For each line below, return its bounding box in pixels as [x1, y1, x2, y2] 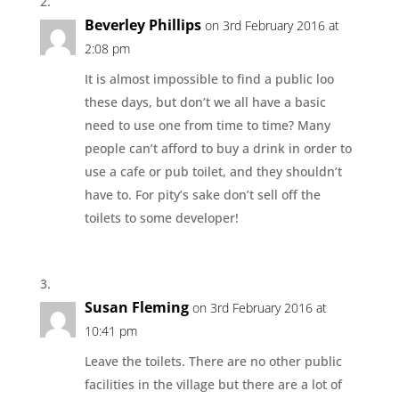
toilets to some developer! [84, 208, 239, 226]
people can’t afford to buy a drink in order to [84, 139, 352, 157]
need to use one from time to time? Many [84, 116, 330, 134]
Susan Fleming [84, 297, 189, 317]
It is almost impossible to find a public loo [84, 69, 334, 87]
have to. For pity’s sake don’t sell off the [84, 185, 321, 203]
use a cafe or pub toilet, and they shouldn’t [84, 162, 342, 180]
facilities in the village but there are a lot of [84, 375, 342, 393]
